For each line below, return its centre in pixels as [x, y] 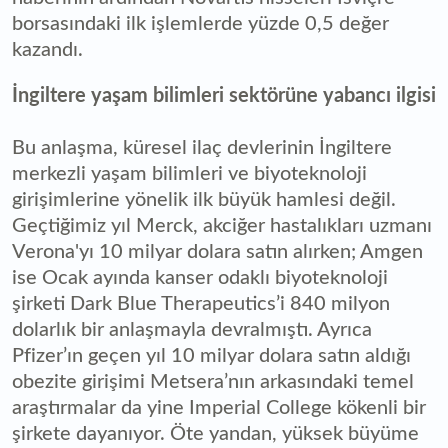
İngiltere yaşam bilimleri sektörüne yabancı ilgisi [224, 95]
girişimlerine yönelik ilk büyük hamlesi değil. [204, 199]
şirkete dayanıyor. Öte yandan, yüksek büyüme [215, 433]
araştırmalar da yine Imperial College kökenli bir [219, 407]
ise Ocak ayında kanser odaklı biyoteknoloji [200, 277]
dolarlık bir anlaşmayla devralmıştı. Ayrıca [192, 329]
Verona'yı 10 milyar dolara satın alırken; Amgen [217, 251]
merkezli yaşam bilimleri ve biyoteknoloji [189, 173]
